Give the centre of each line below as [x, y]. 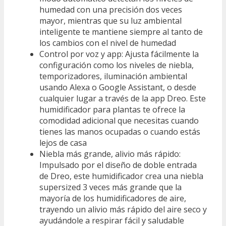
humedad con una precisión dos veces [111, 10]
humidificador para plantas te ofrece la [112, 110]
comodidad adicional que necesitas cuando [119, 121]
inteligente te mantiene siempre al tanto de [121, 32]
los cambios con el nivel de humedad [108, 43]
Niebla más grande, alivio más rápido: [110, 154]
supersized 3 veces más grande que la [110, 187]
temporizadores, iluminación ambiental [113, 76]
